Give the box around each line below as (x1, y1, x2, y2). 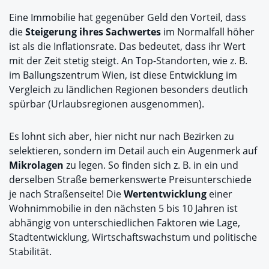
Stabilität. (9, 244, 52, 258)
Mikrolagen (9, 158, 64, 172)
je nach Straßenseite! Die (9, 187, 124, 201)
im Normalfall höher (161, 25, 255, 38)
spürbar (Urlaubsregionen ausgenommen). (9, 97, 204, 110)
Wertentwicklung (124, 187, 207, 201)
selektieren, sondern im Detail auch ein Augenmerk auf (9, 144, 257, 157)
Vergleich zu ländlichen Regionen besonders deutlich (9, 82, 248, 96)
